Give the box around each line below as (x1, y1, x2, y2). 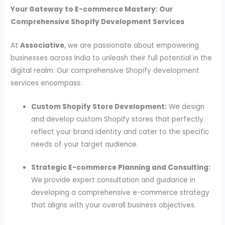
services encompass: (11, 78, 82, 88)
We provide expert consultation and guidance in (31, 175, 196, 185)
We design (167, 101, 205, 111)
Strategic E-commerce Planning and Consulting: (31, 163, 211, 173)
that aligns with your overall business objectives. (31, 200, 196, 210)
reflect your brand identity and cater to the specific (31, 127, 209, 137)
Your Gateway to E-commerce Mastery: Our (11, 4, 173, 14)
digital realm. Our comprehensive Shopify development (11, 65, 200, 75)
